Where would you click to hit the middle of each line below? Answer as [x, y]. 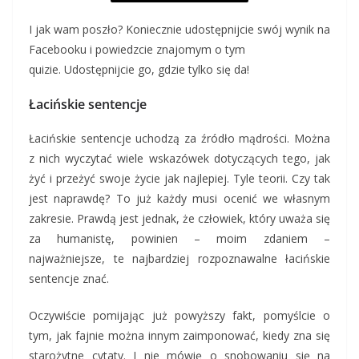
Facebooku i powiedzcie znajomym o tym [137, 50]
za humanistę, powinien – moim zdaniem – [179, 239]
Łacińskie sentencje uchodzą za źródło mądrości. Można [179, 139]
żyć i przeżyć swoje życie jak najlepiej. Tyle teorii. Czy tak [179, 179]
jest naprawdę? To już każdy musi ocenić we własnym [179, 199]
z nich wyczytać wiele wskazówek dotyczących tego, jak [179, 159]
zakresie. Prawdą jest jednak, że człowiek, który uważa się [179, 219]
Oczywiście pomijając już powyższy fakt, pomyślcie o [179, 316]
